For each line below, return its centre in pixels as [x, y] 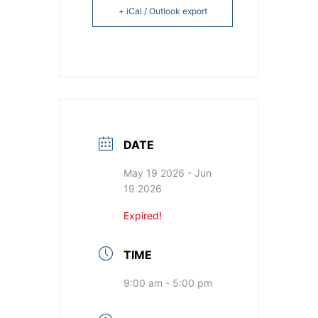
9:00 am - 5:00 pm [168, 283]
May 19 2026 [154, 172]
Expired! [143, 215]
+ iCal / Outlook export [163, 11]
